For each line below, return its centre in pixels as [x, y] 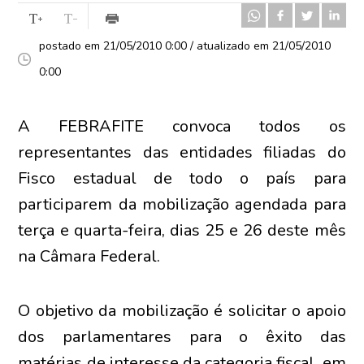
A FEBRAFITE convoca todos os [182, 126]
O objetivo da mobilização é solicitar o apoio [182, 311]
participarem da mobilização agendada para [182, 204]
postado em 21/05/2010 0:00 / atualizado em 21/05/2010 [185, 46]
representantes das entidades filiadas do [182, 152]
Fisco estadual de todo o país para [182, 178]
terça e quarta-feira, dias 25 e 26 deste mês [182, 230]
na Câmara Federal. [89, 256]
